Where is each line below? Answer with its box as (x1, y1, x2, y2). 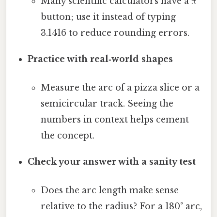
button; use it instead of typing (40, 11, 176, 22)
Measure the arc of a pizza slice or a (40, 82, 200, 93)
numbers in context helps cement (40, 114, 189, 125)
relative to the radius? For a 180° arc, (40, 201, 202, 212)
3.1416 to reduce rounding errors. (40, 27, 189, 38)
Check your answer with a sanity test (28, 156, 196, 167)
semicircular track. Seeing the (40, 98, 173, 109)
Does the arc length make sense (40, 185, 179, 196)
